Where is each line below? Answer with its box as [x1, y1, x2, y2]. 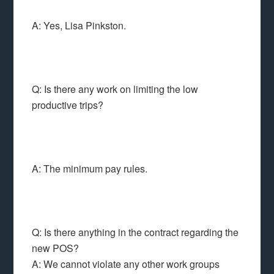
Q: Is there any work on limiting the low [32, 82, 199, 96]
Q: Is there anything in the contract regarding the [32, 225, 239, 239]
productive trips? [32, 98, 104, 112]
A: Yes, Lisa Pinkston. [32, 18, 127, 32]
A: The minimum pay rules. [32, 161, 148, 176]
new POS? [32, 241, 80, 255]
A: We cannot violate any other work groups [32, 257, 220, 271]
